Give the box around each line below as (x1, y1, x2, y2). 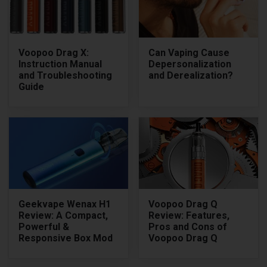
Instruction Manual (18, 58, 103, 70)
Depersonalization (148, 58, 231, 70)
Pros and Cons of (148, 221, 227, 232)
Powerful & (18, 221, 70, 232)
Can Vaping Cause (148, 46, 229, 58)
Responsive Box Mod (18, 232, 113, 244)
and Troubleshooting (18, 69, 113, 81)
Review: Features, (148, 209, 229, 221)
